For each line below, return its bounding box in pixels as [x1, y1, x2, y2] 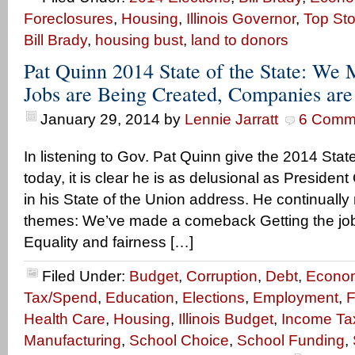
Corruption [186, 268, 258, 284]
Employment [253, 289, 338, 306]
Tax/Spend [24, 289, 97, 306]
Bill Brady [24, 32, 87, 48]
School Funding [237, 332, 345, 349]
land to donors [191, 32, 288, 48]
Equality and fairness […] [24, 234, 193, 250]
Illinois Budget [178, 311, 273, 327]
